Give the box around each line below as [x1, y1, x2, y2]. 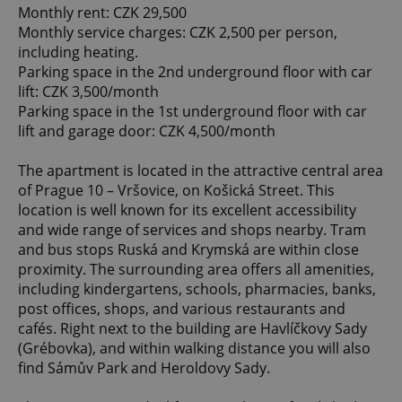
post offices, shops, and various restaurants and [18, 299, 345, 319]
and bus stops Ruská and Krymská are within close [18, 240, 359, 260]
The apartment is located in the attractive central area [18, 161, 383, 181]
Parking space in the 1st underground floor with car [18, 101, 367, 122]
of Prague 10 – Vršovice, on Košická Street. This [18, 180, 335, 201]
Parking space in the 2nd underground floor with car [18, 62, 372, 83]
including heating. [18, 42, 138, 63]
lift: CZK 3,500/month [18, 82, 159, 102]
